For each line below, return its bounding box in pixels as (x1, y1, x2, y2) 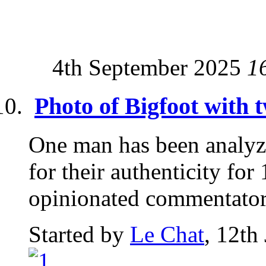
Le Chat (130, 221, 204, 247)
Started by (28, 221, 130, 247)
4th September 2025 (52, 55, 247, 81)
